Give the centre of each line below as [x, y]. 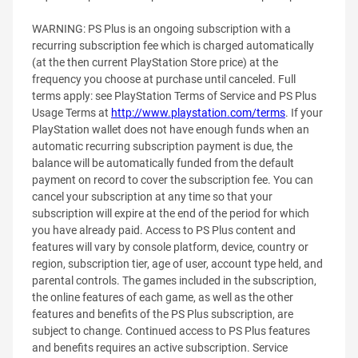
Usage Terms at [72, 112]
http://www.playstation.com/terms [198, 112]
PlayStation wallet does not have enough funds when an [171, 129]
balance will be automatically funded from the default [163, 163]
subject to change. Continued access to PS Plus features [171, 330]
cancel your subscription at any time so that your [152, 196]
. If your [304, 112]
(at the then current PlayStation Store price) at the [155, 62]
